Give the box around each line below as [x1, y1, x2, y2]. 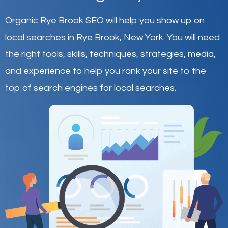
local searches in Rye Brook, [5, 32, 124, 42]
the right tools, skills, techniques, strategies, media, [5, 49, 216, 59]
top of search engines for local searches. [5, 82, 176, 93]
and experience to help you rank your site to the [5, 66, 206, 76]
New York [124, 32, 163, 42]
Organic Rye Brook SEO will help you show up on [5, 15, 205, 25]
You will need [167, 32, 220, 42]
